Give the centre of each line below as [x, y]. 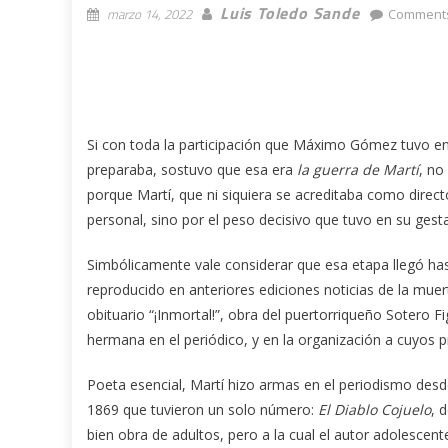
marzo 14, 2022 [149, 13]
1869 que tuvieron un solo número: [202, 409]
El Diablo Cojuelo [374, 409]
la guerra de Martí [358, 169]
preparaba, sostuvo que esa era [192, 169]
